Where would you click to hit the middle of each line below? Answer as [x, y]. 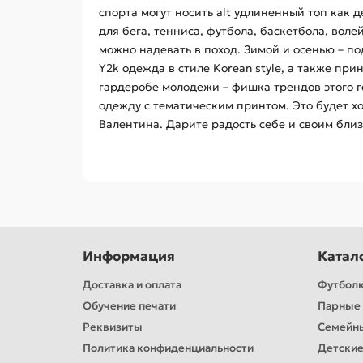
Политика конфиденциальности [168, 348]
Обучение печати [129, 305]
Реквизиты [113, 327]
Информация [129, 256]
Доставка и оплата [132, 284]
